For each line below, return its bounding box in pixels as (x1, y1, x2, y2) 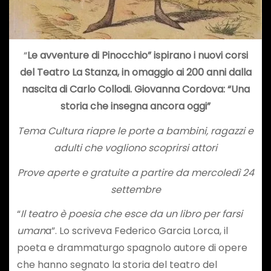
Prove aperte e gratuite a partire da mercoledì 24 (17, 165, 254, 180)
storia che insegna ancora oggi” (60, 99, 211, 113)
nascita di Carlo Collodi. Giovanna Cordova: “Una (21, 82, 250, 96)
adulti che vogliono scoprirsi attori (54, 140, 217, 155)
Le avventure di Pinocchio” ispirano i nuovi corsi (27, 48, 248, 62)
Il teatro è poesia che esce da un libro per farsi (20, 207, 243, 221)
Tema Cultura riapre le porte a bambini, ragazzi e (18, 123, 253, 138)
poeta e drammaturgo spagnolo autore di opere (16, 241, 247, 255)
